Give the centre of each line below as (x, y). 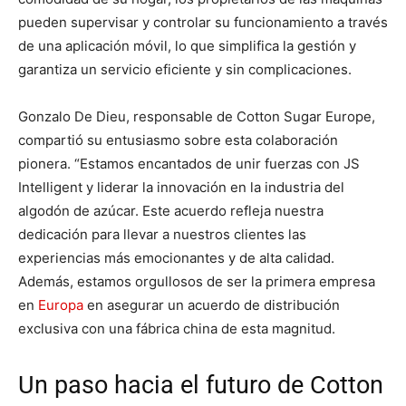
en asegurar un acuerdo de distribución (212, 304)
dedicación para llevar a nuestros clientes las (162, 234)
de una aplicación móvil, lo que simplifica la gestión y (187, 45)
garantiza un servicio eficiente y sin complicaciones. (185, 69)
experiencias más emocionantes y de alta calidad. (176, 257)
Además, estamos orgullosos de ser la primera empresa (197, 281)
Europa (61, 304)
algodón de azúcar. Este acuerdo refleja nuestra (171, 210)
